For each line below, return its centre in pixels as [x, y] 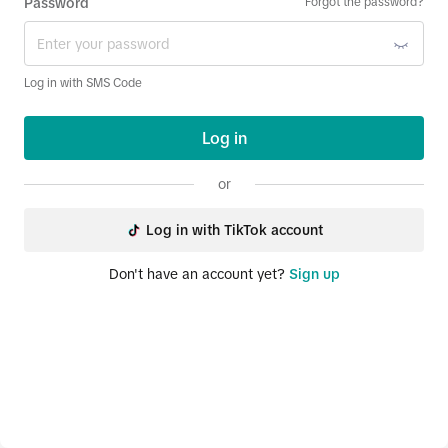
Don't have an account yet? [196, 274]
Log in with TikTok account [234, 230]
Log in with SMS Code [83, 83]
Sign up [314, 274]
